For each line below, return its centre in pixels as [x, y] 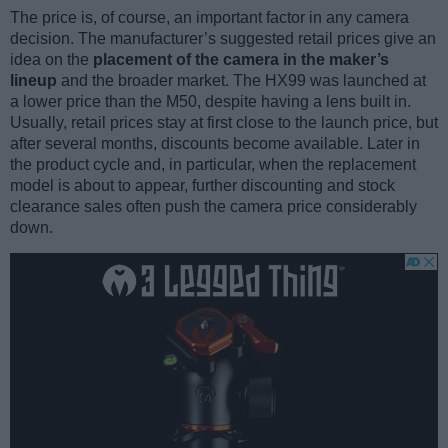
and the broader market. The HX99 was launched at [241, 81]
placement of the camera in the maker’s [241, 60]
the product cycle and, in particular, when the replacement [213, 165]
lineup [33, 81]
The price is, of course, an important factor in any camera [209, 18]
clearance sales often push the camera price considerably [213, 207]
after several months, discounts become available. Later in [215, 144]
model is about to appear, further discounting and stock [202, 186]
